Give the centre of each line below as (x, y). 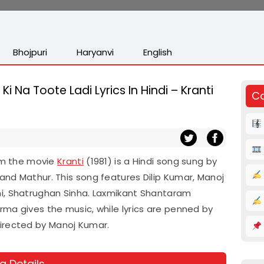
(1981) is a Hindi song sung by (150, 161)
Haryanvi (95, 52)
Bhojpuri (30, 52)
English (158, 52)
